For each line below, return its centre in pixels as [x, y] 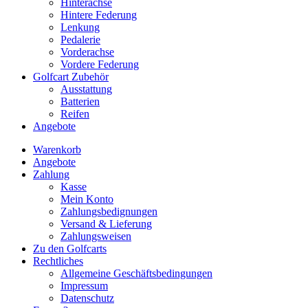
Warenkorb [57, 150]
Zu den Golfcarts [70, 249]
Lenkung [80, 27]
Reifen [75, 114]
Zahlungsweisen [96, 236]
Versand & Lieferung [106, 224]
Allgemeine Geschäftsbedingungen [136, 274]
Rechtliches [58, 261]
